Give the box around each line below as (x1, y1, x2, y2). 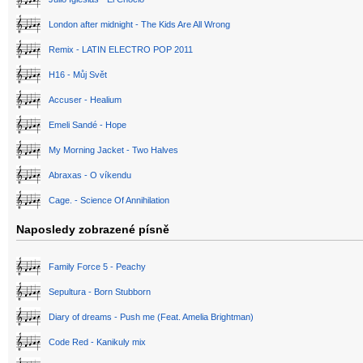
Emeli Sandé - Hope (49, 120, 126, 130)
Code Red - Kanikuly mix (49, 337, 146, 348)
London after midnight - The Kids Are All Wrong (49, 19, 230, 30)
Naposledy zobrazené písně (16, 223, 169, 237)
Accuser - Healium (49, 95, 122, 105)
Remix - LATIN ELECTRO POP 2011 (49, 45, 193, 55)
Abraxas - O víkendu (49, 170, 131, 181)
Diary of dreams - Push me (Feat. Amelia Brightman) (49, 312, 254, 322)
